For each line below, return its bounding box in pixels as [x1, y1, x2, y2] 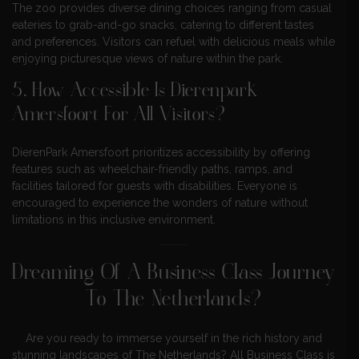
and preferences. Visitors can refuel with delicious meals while [12, 34, 335, 48]
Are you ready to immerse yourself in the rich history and [25, 331, 322, 345]
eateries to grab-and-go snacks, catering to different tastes [12, 18, 314, 31]
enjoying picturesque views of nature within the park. [12, 51, 283, 65]
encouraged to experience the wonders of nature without [12, 196, 308, 209]
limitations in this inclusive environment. [12, 212, 216, 226]
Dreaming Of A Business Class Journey [12, 262, 335, 285]
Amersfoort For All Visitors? [12, 105, 226, 126]
